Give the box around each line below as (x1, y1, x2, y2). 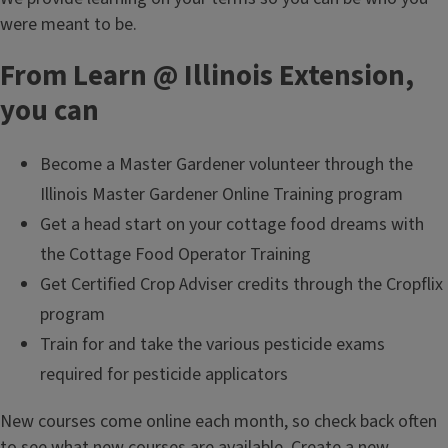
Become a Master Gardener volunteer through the (40, 152, 413, 177)
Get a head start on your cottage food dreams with (40, 212, 424, 237)
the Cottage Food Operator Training (40, 242, 311, 267)
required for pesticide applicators (40, 362, 288, 387)
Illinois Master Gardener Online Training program (40, 182, 403, 207)
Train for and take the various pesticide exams (40, 332, 385, 357)
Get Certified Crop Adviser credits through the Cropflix (40, 272, 443, 297)
